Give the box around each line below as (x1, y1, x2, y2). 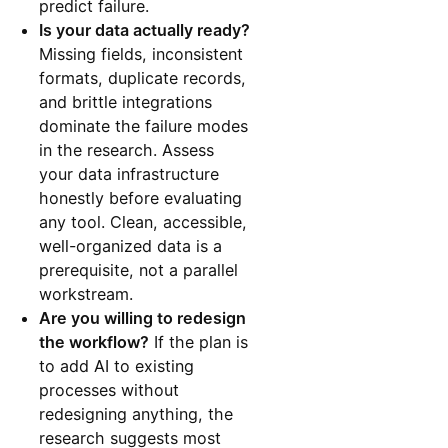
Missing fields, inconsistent (39, 44, 244, 65)
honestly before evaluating (39, 188, 243, 209)
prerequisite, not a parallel (39, 260, 239, 281)
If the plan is (149, 332, 249, 353)
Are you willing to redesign (39, 308, 247, 329)
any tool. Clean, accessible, (39, 212, 248, 233)
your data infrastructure (39, 164, 220, 185)
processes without (39, 380, 180, 401)
